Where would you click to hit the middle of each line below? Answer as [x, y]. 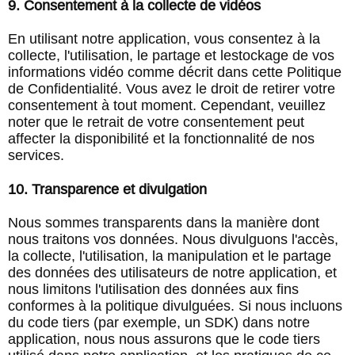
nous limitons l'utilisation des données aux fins [153, 289]
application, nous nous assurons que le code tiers [164, 339]
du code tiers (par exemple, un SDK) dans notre [159, 323]
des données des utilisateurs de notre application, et [172, 273]
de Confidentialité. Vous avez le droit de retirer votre [172, 89]
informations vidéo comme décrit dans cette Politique [175, 72]
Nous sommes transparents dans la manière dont [164, 223]
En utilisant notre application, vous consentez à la [164, 39]
